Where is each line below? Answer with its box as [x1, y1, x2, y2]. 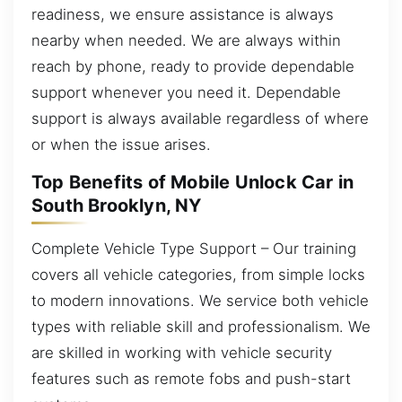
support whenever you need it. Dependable [31, 83, 341, 101]
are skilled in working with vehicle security [31, 343, 332, 362]
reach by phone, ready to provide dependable [31, 57, 354, 75]
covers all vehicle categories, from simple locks [31, 265, 365, 284]
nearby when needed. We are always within [31, 31, 341, 49]
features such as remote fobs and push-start [31, 369, 351, 388]
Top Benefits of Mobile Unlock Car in [31, 171, 354, 194]
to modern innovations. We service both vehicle [31, 291, 369, 310]
